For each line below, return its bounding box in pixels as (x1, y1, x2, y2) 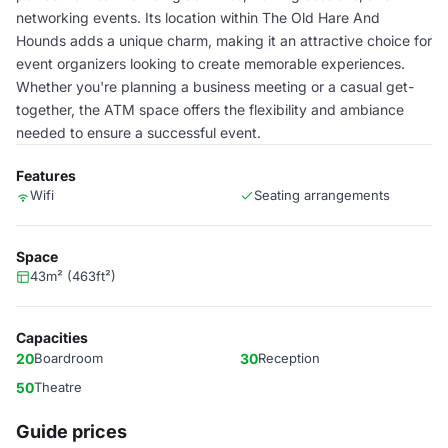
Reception (258, 350, 320, 366)
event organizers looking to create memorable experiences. (16, 55, 405, 72)
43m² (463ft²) (30, 268, 116, 284)
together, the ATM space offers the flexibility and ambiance (16, 101, 404, 118)
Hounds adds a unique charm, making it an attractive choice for (16, 32, 432, 49)
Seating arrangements (254, 187, 390, 203)
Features (16, 167, 76, 184)
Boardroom (34, 350, 103, 366)
